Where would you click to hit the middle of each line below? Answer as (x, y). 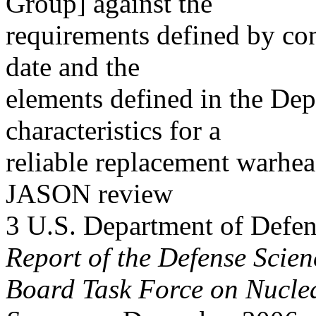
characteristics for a (113, 130)
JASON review (89, 194)
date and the (73, 67)
